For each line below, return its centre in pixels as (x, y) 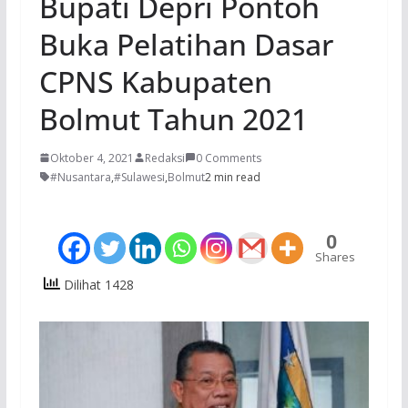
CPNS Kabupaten (155, 81)
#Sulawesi (139, 177)
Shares (336, 256)
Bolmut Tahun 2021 (173, 118)
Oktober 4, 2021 (92, 158)
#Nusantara (80, 177)
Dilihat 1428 (97, 284)
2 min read (232, 177)
